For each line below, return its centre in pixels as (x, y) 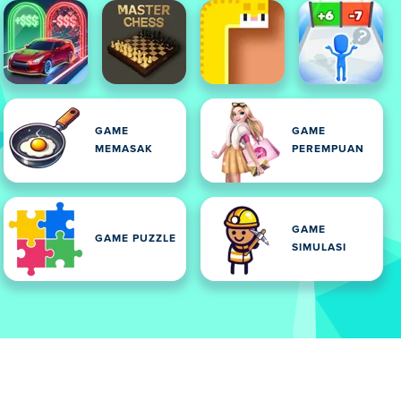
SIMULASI (319, 248)
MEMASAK (124, 149)
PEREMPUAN (328, 149)
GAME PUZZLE (136, 239)
